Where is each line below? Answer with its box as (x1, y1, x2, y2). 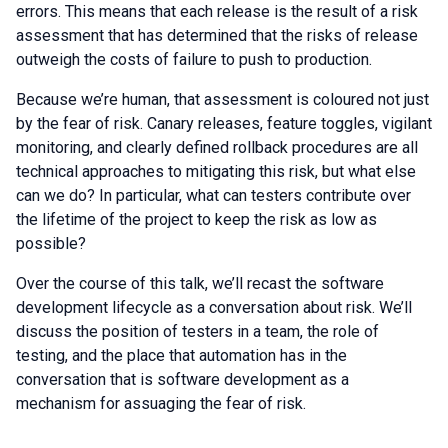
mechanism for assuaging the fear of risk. (16, 394, 310, 413)
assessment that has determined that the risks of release (16, 26, 418, 45)
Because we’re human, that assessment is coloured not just (16, 90, 429, 109)
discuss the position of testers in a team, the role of (16, 322, 379, 341)
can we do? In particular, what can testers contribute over (16, 186, 411, 205)
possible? (16, 234, 86, 253)
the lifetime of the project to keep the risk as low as (16, 210, 377, 229)
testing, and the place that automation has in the (16, 346, 347, 365)
